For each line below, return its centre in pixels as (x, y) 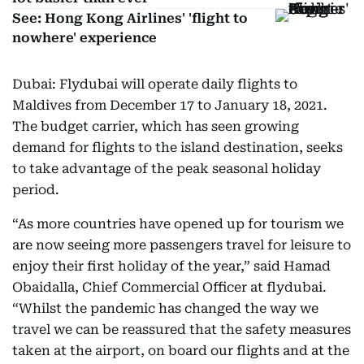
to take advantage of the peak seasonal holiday (167, 169)
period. (36, 190)
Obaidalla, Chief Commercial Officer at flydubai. (169, 287)
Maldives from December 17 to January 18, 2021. (170, 105)
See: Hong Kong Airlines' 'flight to (130, 18)
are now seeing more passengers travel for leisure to (182, 245)
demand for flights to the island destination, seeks (178, 147)
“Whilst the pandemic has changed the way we (165, 308)
